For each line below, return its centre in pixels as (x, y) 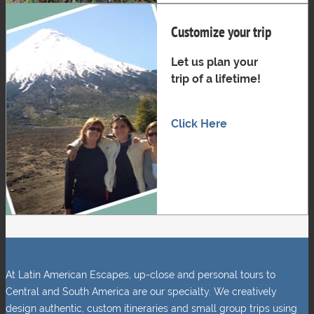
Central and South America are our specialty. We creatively (141, 291)
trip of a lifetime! (216, 79)
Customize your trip (221, 32)
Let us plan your (214, 62)
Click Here (199, 124)
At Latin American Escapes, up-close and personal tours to (141, 274)
